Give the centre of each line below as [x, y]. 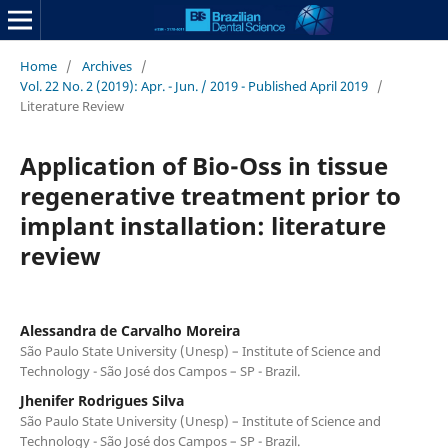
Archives [106, 65]
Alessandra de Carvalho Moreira [129, 330]
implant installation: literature [202, 225]
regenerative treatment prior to [210, 195]
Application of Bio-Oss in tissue [203, 165]
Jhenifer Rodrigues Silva [101, 400]
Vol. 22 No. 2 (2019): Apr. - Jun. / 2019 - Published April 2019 [193, 85]
